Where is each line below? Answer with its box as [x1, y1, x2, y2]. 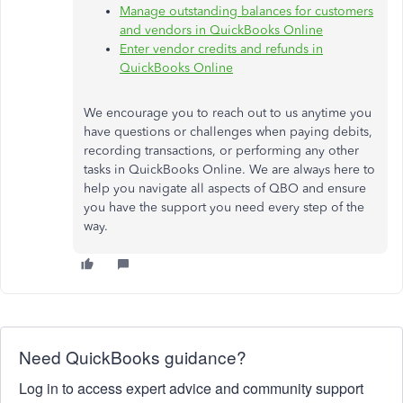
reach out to [212, 105, 282, 121]
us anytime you [282, 105, 372, 121]
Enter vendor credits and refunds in [120, 41, 323, 57]
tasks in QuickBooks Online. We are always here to [84, 162, 375, 177]
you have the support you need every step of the [84, 200, 364, 215]
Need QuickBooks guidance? [19, 345, 246, 369]
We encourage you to [84, 105, 212, 121]
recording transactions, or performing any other [84, 143, 359, 158]
